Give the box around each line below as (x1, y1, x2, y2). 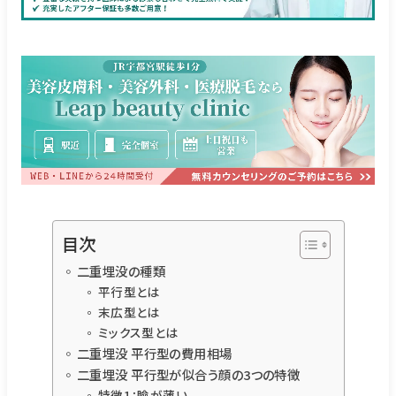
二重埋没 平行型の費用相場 (76, 343, 232, 362)
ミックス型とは (97, 323, 179, 341)
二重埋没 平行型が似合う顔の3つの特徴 (76, 364, 301, 384)
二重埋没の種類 (76, 261, 165, 280)
